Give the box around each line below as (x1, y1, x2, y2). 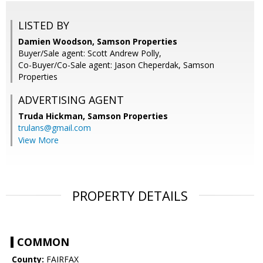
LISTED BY (18, 18, 69, 33)
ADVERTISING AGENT (18, 93, 124, 107)
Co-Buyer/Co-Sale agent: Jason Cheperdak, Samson (18, 59, 214, 71)
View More (18, 134, 59, 146)
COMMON (17, 235, 69, 249)
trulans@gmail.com (18, 122, 91, 134)
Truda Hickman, (18, 110, 87, 122)
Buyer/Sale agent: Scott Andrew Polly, (18, 48, 161, 59)
